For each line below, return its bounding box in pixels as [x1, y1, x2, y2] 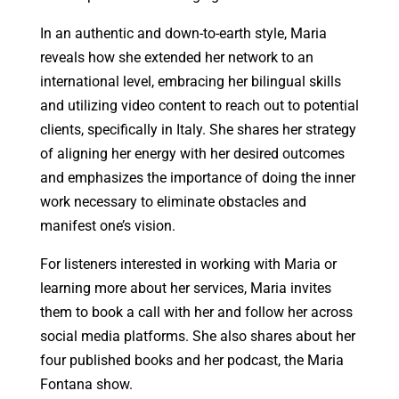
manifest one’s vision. [39, 217, 175, 235]
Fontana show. [39, 376, 133, 394]
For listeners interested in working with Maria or [39, 256, 337, 273]
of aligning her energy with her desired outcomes [39, 145, 345, 163]
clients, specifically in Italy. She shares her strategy [39, 121, 356, 139]
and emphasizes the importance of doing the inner [39, 169, 355, 187]
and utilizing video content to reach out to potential [39, 97, 359, 115]
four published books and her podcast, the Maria [39, 352, 344, 370]
